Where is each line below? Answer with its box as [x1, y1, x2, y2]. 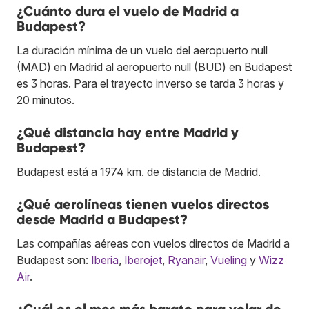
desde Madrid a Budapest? [17, 210, 188, 228]
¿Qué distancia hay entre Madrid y [17, 123, 239, 141]
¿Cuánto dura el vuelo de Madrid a [17, 2, 239, 19]
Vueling [210, 252, 247, 267]
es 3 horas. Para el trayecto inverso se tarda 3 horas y [17, 76, 284, 90]
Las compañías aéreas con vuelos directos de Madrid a [17, 236, 290, 250]
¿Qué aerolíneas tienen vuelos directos [17, 195, 269, 212]
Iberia [91, 252, 119, 267]
